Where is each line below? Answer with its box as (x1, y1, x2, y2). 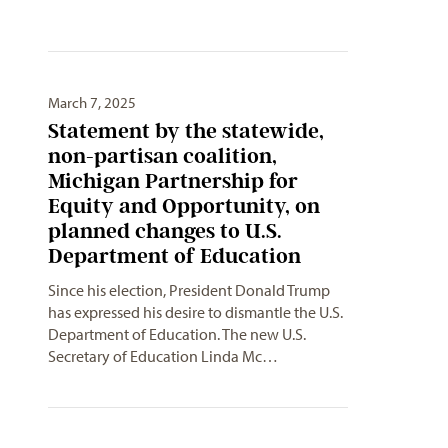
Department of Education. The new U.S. (48, 324, 306, 345)
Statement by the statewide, (48, 118, 324, 144)
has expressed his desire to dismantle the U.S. (48, 302, 343, 323)
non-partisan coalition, (48, 143, 277, 169)
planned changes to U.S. (48, 218, 282, 244)
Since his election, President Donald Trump (48, 280, 330, 301)
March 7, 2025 (48, 93, 136, 113)
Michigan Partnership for (48, 168, 298, 194)
